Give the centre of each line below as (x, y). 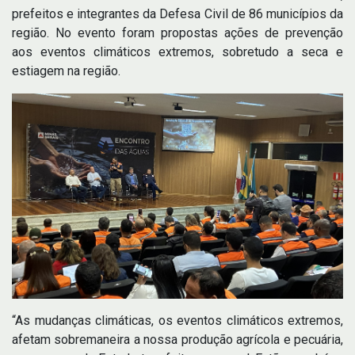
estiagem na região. (66, 71)
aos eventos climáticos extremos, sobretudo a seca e (177, 52)
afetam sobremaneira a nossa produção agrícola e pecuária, (177, 339)
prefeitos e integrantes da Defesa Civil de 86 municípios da (177, 14)
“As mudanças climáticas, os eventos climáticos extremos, (177, 320)
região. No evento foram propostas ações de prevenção (177, 33)
